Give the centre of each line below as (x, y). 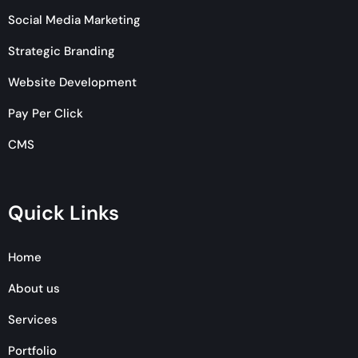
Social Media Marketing (74, 20)
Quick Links (64, 213)
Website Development (72, 82)
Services (33, 319)
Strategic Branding (62, 51)
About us (34, 288)
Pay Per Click (46, 113)
